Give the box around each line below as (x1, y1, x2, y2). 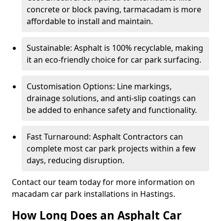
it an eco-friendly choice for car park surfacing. (27, 54, 201, 65)
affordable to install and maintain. (27, 16, 153, 27)
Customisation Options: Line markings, (27, 81, 172, 92)
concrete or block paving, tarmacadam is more (27, 4, 201, 15)
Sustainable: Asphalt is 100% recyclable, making (27, 42, 203, 53)
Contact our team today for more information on (12, 177, 195, 187)
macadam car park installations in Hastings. (12, 188, 175, 199)
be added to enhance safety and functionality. (27, 105, 197, 115)
